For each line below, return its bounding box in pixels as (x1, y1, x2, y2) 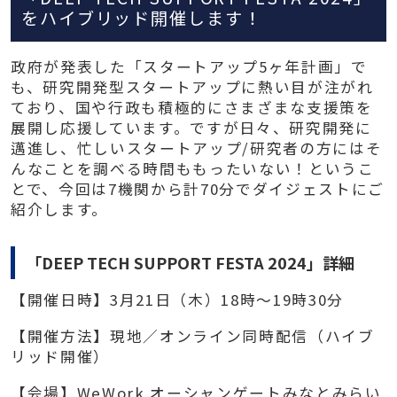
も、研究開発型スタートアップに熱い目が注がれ (10, 76, 374, 98)
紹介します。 (10, 198, 108, 221)
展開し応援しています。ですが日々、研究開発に (10, 117, 372, 139)
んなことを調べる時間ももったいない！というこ (10, 158, 375, 180)
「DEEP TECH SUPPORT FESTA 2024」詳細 (25, 251, 354, 275)
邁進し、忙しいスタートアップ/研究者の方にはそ (10, 137, 383, 160)
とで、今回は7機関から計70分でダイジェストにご (10, 178, 385, 200)
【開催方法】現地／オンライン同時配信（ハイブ (10, 324, 375, 346)
